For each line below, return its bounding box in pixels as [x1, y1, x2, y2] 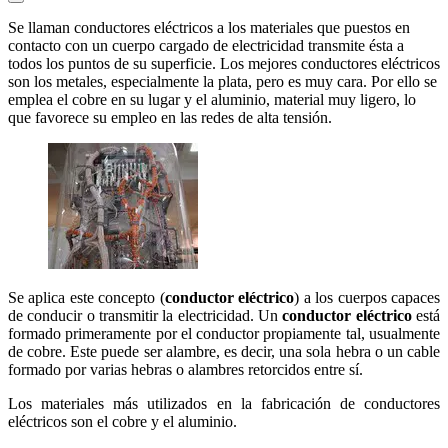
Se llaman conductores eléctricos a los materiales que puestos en [8, 18, 410, 36]
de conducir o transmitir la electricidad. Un [8, 306, 283, 324]
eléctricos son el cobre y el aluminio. [8, 412, 237, 430]
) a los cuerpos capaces [294, 288, 441, 306]
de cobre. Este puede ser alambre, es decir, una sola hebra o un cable [8, 342, 440, 360]
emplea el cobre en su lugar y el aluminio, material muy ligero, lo [8, 90, 416, 108]
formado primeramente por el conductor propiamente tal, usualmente [8, 324, 440, 342]
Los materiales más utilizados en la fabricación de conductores [8, 394, 440, 412]
